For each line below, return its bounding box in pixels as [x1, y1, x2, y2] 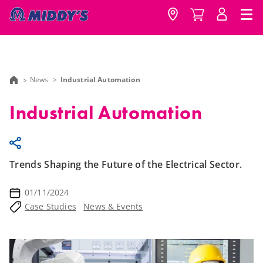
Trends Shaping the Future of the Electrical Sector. [9, 158, 242, 171]
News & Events [83, 201, 143, 212]
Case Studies [25, 201, 76, 212]
